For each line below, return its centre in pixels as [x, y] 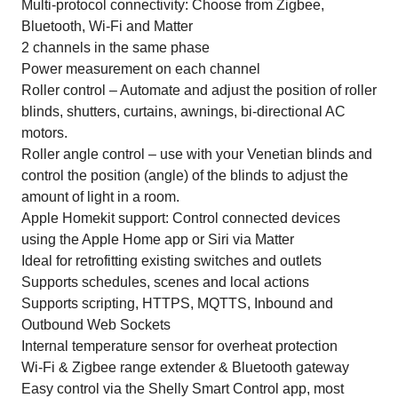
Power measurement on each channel [140, 68]
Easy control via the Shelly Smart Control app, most [182, 388]
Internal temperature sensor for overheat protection [179, 346]
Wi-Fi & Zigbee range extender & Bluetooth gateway [185, 367]
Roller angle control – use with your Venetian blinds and [196, 154]
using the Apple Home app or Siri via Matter [157, 239]
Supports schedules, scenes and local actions [165, 282]
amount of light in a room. [100, 196]
